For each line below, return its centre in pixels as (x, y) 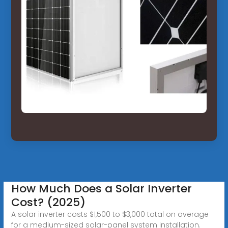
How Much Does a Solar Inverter (101, 188)
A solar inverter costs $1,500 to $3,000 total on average (110, 214)
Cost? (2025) (48, 202)
